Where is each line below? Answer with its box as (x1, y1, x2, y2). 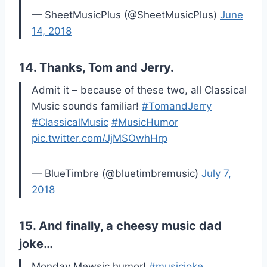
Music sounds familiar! (32, 100, 142, 113)
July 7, (201, 167, 231, 180)
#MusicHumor (111, 116, 178, 129)
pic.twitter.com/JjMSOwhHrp (32, 132, 167, 145)
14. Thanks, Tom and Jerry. (19, 60, 174, 75)
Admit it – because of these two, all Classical (32, 84, 247, 97)
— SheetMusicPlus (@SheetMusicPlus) (32, 9, 220, 21)
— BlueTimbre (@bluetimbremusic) (32, 167, 201, 180)
